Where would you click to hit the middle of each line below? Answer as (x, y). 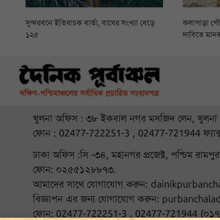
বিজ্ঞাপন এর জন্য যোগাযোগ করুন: (98, 199)
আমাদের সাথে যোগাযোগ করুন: (92, 185)
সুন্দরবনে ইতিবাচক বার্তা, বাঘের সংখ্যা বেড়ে (90, 23)
